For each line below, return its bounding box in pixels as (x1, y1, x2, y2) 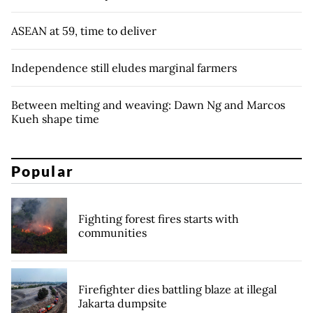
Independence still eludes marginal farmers (11, 60, 237, 75)
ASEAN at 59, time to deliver (11, 23, 156, 38)
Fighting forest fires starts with (78, 212, 239, 226)
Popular (11, 162, 74, 180)
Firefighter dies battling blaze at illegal (78, 282, 277, 297)
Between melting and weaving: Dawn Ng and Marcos (11, 97, 285, 112)
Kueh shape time (11, 111, 99, 126)
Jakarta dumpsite (78, 296, 167, 311)
